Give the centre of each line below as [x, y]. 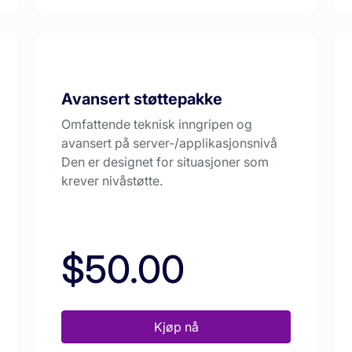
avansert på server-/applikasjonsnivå [169, 143]
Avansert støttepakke [142, 99]
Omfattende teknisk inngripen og [157, 125]
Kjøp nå [176, 327]
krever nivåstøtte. [112, 181]
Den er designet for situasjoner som [165, 162]
